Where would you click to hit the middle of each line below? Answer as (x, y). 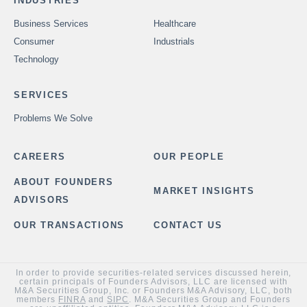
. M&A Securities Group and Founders (210, 300)
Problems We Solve (53, 119)
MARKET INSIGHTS (204, 191)
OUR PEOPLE (189, 157)
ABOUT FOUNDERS (64, 182)
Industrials (174, 42)
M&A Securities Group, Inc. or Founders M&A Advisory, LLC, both (153, 291)
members (37, 300)
